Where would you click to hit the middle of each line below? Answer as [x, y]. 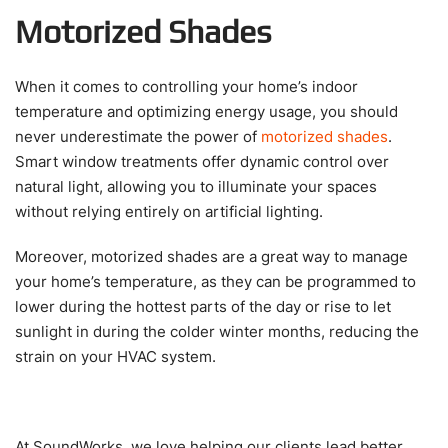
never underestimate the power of [138, 136]
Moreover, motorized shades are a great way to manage [211, 256]
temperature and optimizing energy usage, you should [206, 111]
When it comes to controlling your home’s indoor [186, 86]
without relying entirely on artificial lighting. [171, 211]
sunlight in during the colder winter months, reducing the [217, 331]
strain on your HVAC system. [117, 356]
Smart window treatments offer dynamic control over [202, 161]
